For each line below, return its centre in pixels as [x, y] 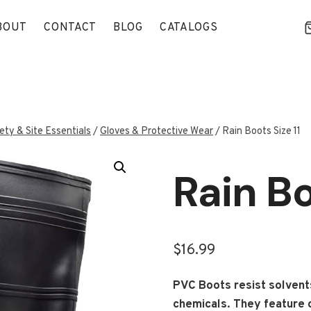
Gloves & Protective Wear [157, 132]
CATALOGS [188, 27]
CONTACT [70, 27]
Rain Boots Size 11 [261, 132]
